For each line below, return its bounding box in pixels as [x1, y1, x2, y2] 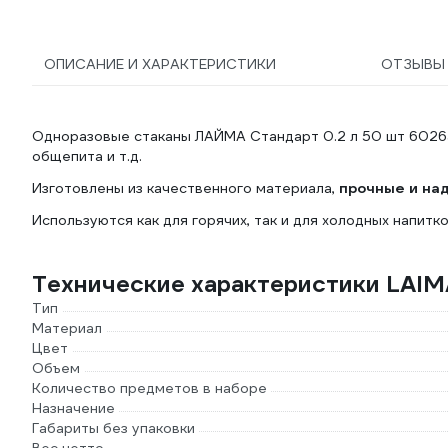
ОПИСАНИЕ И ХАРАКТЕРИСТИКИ [44, 55, 276, 73]
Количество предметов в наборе [32, 379, 267, 397]
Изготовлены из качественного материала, [32, 179, 339, 197]
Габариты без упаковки [32, 419, 195, 437]
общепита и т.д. [32, 147, 142, 165]
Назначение [32, 399, 115, 417]
